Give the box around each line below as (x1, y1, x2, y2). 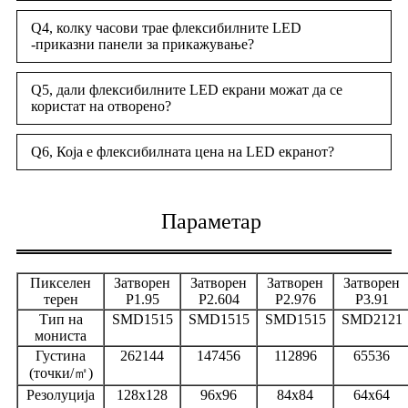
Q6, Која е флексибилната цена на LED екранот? (31, 144, 334, 160)
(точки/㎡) (28, 365, 93, 382)
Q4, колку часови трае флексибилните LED (31, 20, 301, 36)
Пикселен (30, 275, 91, 291)
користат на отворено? (31, 98, 171, 115)
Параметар (160, 209, 261, 234)
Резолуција (26, 387, 95, 403)
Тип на (38, 311, 83, 328)
